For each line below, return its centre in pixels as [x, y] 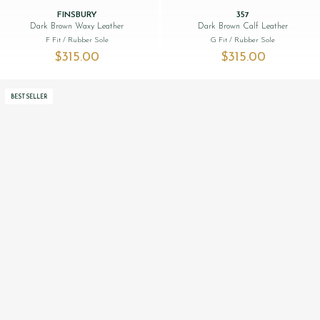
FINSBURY [77, 15]
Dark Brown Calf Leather [243, 27]
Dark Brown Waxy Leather [77, 27]
